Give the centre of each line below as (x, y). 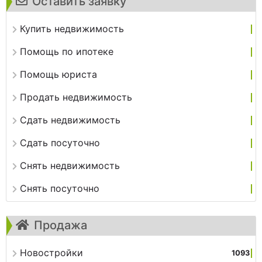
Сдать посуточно (60, 143)
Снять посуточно (60, 189)
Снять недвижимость (70, 166)
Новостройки (51, 253)
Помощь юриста (58, 75)
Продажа (61, 225)
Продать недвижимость (76, 97)
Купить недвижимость (72, 29)
